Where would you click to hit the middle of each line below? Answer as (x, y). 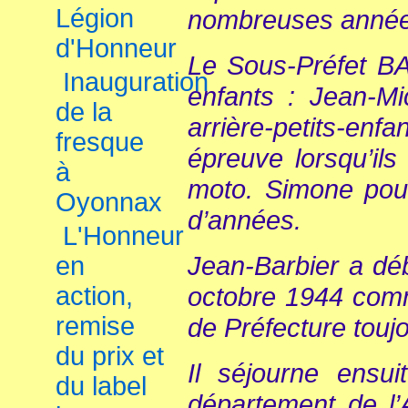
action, (94, 296)
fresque (100, 142)
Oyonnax (109, 202)
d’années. (245, 220)
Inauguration (136, 82)
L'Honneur (123, 236)
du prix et (110, 356)
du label (101, 386)
